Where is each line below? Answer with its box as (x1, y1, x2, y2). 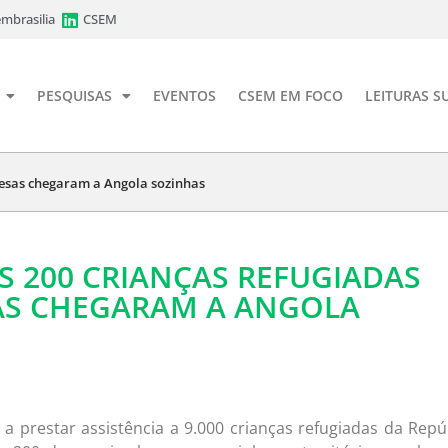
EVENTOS (153, 85, 216, 105)
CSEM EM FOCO (238, 85, 343, 105)
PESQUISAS (37, 85, 112, 105)
